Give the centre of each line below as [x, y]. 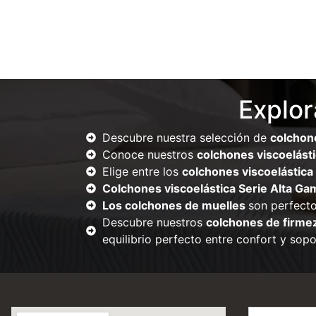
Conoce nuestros [149, 155]
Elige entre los [142, 172]
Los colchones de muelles [175, 206]
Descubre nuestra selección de [186, 138]
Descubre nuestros [154, 223]
